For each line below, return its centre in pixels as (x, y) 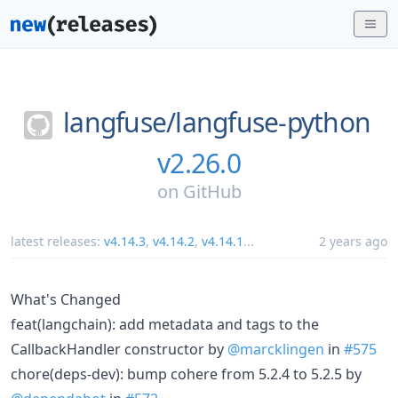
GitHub (212, 191)
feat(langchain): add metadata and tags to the (165, 324)
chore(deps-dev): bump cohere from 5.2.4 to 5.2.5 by (186, 374)
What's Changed (66, 299)
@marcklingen (276, 349)
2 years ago (353, 241)
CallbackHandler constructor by (119, 349)
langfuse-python (273, 122)
